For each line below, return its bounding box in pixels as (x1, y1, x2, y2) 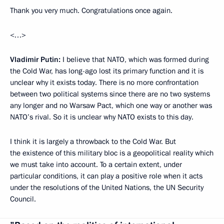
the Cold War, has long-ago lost (10, 65, 111, 76)
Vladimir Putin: (10, 54, 62, 64)
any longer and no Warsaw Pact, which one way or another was (10, 100, 212, 110)
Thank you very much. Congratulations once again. (10, 5, 172, 15)
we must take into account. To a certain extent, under (10, 159, 182, 169)
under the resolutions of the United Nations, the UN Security (10, 182, 203, 192)
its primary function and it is (113, 65, 203, 76)
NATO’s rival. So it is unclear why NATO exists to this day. (10, 111, 193, 122)
